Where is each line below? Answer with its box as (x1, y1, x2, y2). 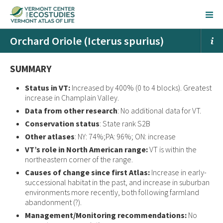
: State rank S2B (100, 118, 150, 128)
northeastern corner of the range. (25, 154, 133, 164)
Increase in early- (150, 167, 207, 177)
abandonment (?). (25, 197, 82, 207)
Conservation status (25, 118, 100, 128)
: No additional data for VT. (117, 106, 201, 115)
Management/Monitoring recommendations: (25, 210, 188, 220)
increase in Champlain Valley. (25, 93, 119, 103)
